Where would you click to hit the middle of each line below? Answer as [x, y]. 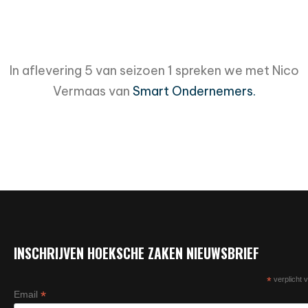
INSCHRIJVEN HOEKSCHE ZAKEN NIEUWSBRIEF [136, 253]
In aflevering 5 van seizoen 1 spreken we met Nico [154, 70]
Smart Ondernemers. [194, 91]
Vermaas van [92, 91]
